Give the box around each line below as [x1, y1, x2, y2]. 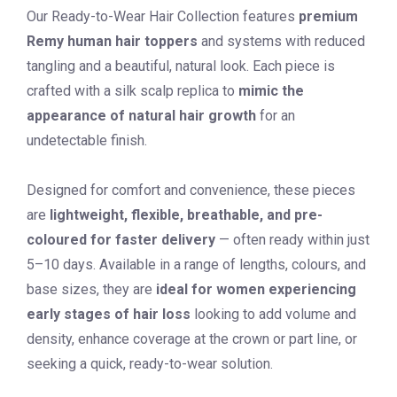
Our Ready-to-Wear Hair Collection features [27, 8, 299, 25]
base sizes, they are [27, 281, 156, 298]
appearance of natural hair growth [27, 107, 256, 124]
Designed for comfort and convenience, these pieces [27, 182, 355, 198]
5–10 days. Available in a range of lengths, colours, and [27, 256, 366, 273]
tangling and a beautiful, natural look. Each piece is [27, 58, 335, 74]
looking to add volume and [191, 306, 356, 323]
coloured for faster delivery [27, 231, 215, 248]
